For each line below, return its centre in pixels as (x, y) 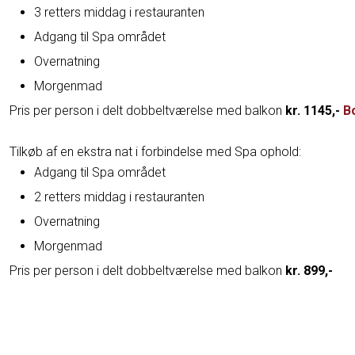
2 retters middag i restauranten (120, 197)
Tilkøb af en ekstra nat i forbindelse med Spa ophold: (156, 152)
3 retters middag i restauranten (120, 13)
